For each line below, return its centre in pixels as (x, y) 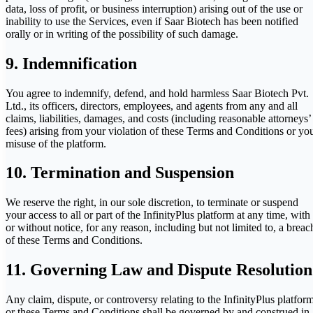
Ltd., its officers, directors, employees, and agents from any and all (152, 105)
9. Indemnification (71, 63)
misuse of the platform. (56, 143)
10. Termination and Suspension (120, 173)
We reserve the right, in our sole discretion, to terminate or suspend (152, 203)
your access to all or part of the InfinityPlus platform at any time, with (158, 215)
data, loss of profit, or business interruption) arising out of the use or (154, 8)
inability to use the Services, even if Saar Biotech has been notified (152, 21)
